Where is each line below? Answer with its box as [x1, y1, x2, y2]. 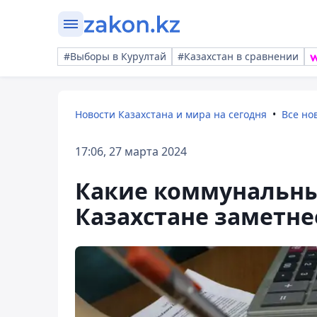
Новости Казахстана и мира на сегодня [75, 108, 267, 121]
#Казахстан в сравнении [178, 50, 299, 63]
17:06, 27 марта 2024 [75, 144, 187, 159]
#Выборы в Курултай [64, 50, 166, 63]
